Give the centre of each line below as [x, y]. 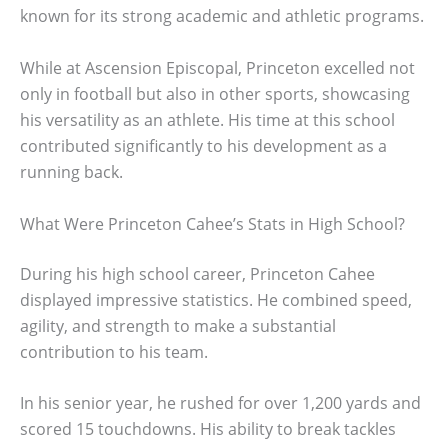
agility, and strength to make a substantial [178, 325]
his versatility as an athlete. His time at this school [207, 120]
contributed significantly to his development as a [203, 146]
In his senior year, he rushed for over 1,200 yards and [220, 403]
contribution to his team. [114, 351]
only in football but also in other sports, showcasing [215, 94]
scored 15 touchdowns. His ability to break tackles [208, 429]
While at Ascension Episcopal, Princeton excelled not [217, 68]
